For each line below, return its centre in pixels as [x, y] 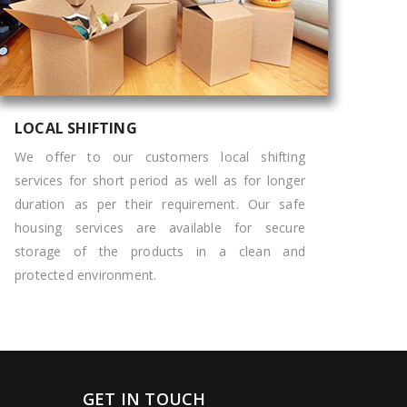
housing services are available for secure [160, 228]
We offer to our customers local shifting [160, 157]
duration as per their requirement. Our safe [160, 204]
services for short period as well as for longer [160, 180]
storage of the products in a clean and [160, 251]
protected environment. [86, 275]
